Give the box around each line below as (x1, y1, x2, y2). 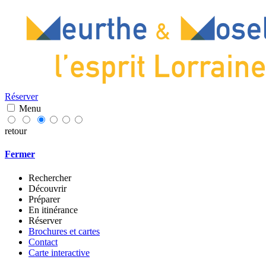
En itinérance (28, 204, 78, 215)
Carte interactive (28, 247, 90, 258)
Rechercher (28, 172, 71, 183)
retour (5, 126, 27, 136)
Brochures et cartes (28, 226, 100, 236)
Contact (28, 236, 58, 247)
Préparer (28, 194, 60, 204)
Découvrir (28, 183, 66, 194)
